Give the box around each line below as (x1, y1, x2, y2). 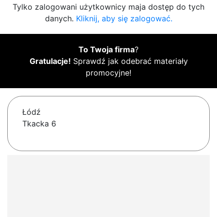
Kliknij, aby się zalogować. (76, 14, 172, 24)
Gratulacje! (29, 56, 71, 66)
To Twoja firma (78, 45, 135, 55)
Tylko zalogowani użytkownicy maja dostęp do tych (13, 2, 204, 12)
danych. (45, 14, 76, 24)
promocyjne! (86, 68, 131, 78)
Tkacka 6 (22, 119, 56, 129)
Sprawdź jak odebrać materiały (70, 56, 188, 66)
